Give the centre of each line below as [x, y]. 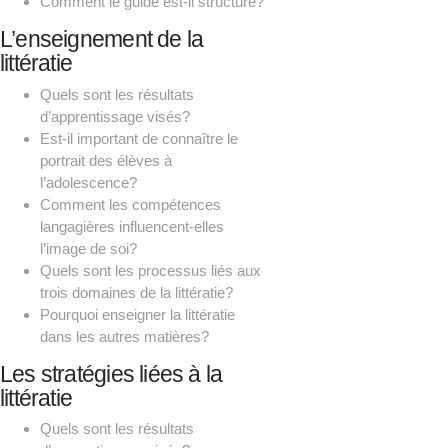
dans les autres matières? [124, 336]
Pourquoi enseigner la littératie [137, 314]
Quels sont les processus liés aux [150, 270]
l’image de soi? [88, 248]
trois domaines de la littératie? [136, 292]
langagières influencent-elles [132, 226]
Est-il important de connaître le [139, 138]
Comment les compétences [130, 204]
